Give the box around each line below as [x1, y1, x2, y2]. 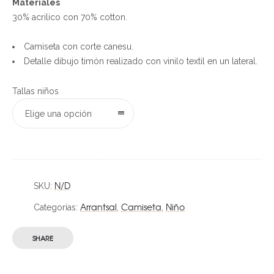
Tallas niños [12, 86, 59, 96]
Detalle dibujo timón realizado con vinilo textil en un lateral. [24, 56, 257, 66]
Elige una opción [25, 109, 92, 119]
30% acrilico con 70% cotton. [12, 12, 127, 22]
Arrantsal [80, 201, 117, 213]
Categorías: [34, 202, 80, 212]
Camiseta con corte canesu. [24, 42, 133, 51]
